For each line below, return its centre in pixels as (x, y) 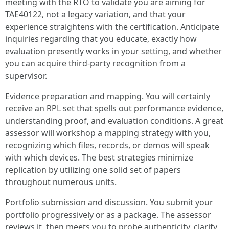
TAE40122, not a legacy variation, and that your (95, 14)
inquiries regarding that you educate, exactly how (101, 39)
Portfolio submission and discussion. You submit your (109, 202)
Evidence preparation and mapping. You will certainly (108, 96)
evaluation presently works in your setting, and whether (113, 51)
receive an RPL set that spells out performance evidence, (114, 108)
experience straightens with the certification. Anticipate (112, 27)
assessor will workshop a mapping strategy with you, (108, 133)
